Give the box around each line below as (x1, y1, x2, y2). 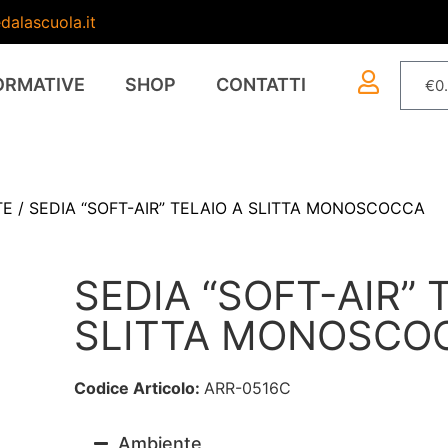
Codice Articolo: (73, 378, 204, 399)
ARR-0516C (203, 378, 291, 399)
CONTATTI (216, 74, 307, 96)
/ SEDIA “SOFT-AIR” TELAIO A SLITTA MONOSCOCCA (13, 198, 425, 219)
